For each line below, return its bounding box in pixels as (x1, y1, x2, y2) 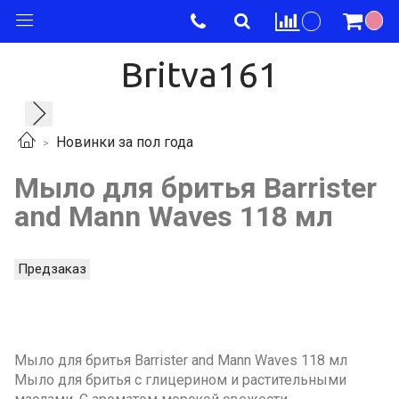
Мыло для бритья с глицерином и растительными (14, 370, 346, 388)
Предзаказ (18, 260, 86, 277)
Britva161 (120, 54, 279, 94)
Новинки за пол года (56, 134, 193, 151)
